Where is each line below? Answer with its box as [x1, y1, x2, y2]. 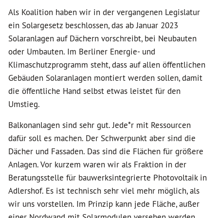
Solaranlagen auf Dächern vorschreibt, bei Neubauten [8, 33, 197, 44]
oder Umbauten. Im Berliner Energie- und [8, 46, 155, 57]
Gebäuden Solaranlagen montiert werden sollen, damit [8, 73, 202, 83]
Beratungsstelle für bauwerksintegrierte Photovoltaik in [8, 172, 207, 183]
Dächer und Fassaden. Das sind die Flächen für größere [8, 146, 203, 157]
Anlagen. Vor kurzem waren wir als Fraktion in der [8, 159, 186, 170]
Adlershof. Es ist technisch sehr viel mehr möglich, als [8, 185, 200, 196]
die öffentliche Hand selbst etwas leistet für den [8, 86, 181, 96]
